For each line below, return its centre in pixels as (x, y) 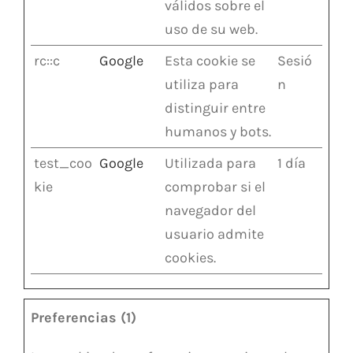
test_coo (63, 163)
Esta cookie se (210, 60)
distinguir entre (215, 108)
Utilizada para (210, 163)
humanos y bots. (218, 131)
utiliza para (202, 84)
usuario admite (214, 234)
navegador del (210, 210)
